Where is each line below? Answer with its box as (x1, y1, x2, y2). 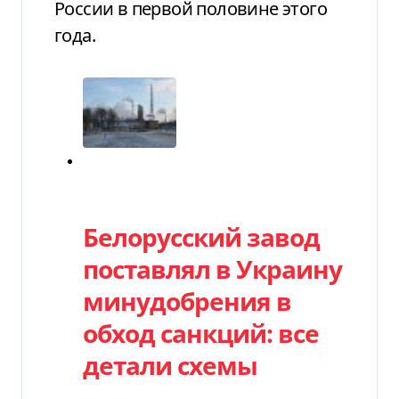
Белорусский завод (83, 220, 320, 255)
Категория (82, 191, 171, 211)
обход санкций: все (83, 316, 319, 351)
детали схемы (83, 348, 257, 383)
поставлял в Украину (83, 252, 342, 287)
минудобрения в (83, 284, 291, 319)
